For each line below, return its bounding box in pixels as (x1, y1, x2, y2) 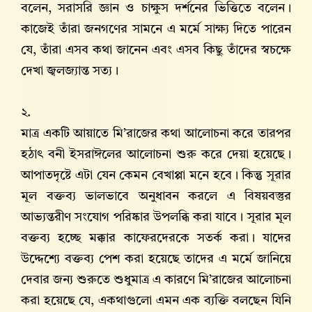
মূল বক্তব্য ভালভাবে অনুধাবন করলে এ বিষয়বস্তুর (21, 190, 291, 203)
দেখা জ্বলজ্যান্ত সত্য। (21, 65, 118, 78)
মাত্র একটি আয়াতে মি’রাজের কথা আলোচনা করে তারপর (21, 127, 291, 141)
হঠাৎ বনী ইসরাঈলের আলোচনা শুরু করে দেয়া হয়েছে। (21, 148, 291, 162)
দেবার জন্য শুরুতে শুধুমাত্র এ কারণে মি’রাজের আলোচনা (21, 274, 291, 287)
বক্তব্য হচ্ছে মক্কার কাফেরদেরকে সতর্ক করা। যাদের (21, 232, 291, 245)
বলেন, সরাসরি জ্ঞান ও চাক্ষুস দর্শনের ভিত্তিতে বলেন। (21, 2, 291, 15)
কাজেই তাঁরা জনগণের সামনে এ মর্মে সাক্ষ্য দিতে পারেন (21, 23, 291, 36)
